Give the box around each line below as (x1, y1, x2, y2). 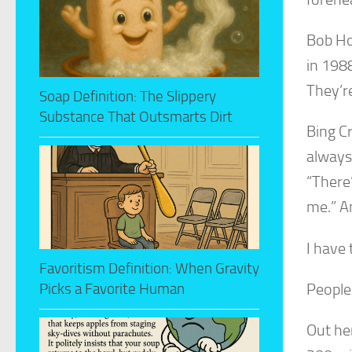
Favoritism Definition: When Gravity (39, 259, 259, 278)
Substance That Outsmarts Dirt (39, 108, 233, 126)
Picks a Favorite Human (39, 280, 185, 299)
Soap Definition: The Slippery (39, 87, 216, 106)
